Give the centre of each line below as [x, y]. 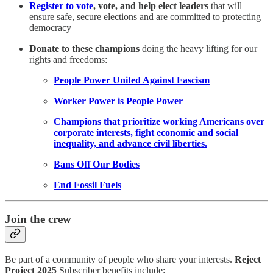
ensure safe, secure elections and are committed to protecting [145, 16]
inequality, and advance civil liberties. [130, 143]
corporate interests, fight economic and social [146, 132]
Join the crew [38, 219]
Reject [248, 260]
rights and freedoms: [68, 59]
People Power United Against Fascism [132, 80]
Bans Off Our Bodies [97, 164]
